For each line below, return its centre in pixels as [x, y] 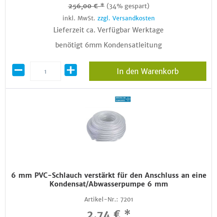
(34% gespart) [128, 6]
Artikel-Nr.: [101, 199]
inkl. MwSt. [80, 18]
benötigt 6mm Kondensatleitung [108, 45]
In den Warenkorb [147, 71]
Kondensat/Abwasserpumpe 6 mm [108, 184]
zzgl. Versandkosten [126, 18]
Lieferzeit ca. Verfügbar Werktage [108, 30]
